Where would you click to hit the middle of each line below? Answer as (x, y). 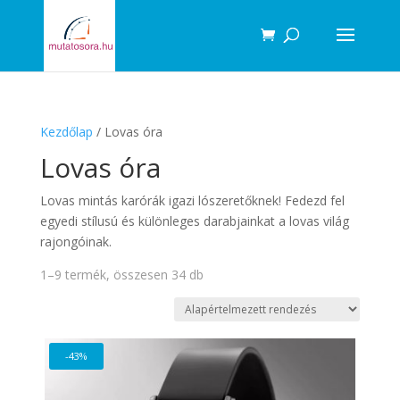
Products (33, 14)
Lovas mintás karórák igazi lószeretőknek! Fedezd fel (192, 200)
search (27, 26)
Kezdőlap (66, 132)
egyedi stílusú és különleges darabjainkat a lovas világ (194, 221)
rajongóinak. (75, 242)
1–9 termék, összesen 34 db (121, 275)
